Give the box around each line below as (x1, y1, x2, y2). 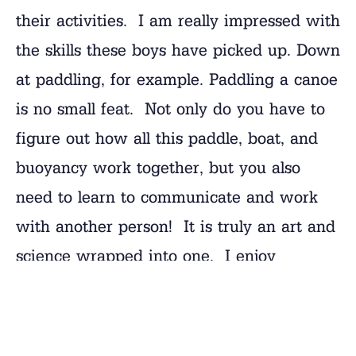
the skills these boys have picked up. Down (16, 39, 340, 60)
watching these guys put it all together (16, 274, 308, 296)
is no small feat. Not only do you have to (16, 98, 325, 119)
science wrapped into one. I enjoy (16, 245, 276, 266)
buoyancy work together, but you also (16, 157, 300, 178)
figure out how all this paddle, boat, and (16, 127, 318, 149)
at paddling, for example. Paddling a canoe (16, 68, 338, 90)
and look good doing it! (16, 304, 189, 325)
